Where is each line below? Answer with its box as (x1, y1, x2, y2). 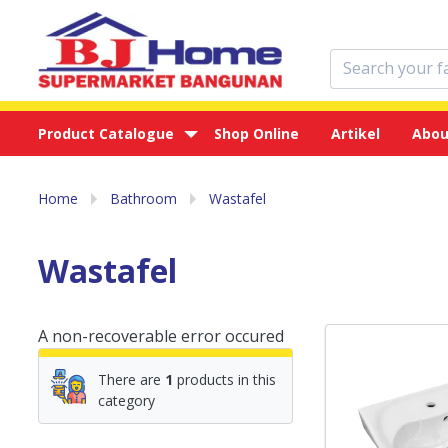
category (98, 391, 155, 410)
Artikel (331, 124, 380, 143)
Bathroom (110, 189, 177, 208)
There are (98, 370, 165, 389)
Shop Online (214, 124, 299, 143)
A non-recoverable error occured (38, 325, 284, 347)
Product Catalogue (38, 124, 174, 143)
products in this (173, 370, 276, 389)
